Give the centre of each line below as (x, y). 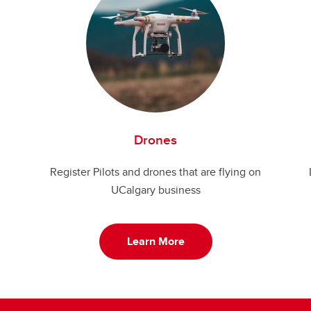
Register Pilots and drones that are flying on (155, 172)
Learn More (155, 241)
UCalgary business (155, 190)
